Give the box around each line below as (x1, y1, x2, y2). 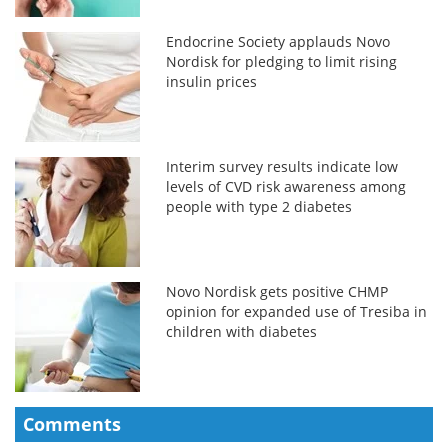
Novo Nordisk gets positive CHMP (166, 281, 389, 301)
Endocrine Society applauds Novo (166, 31, 391, 51)
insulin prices (166, 71, 258, 91)
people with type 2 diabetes (166, 196, 353, 216)
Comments (23, 411, 121, 436)
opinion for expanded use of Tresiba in (166, 301, 428, 321)
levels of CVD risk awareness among (166, 176, 407, 196)
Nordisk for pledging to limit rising (166, 51, 398, 71)
